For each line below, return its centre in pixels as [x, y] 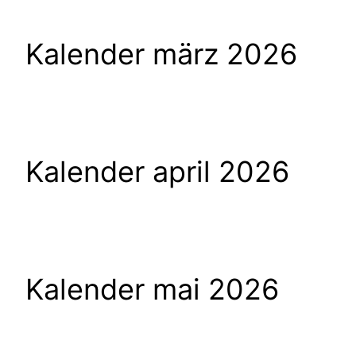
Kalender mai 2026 [152, 289]
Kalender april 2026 [157, 171]
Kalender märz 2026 [161, 54]
